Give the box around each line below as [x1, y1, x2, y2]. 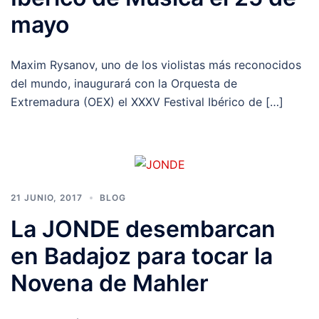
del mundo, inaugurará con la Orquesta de [11, 76, 237, 91]
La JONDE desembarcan [11, 214, 276, 243]
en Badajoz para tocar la [11, 241, 273, 270]
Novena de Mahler [11, 268, 209, 297]
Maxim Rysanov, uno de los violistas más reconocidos [11, 58, 301, 73]
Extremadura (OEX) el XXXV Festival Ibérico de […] [11, 95, 283, 110]
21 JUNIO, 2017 [11, 192, 83, 203]
